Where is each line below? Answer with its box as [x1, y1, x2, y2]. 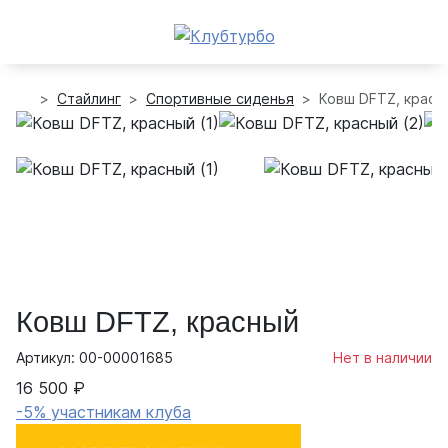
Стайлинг [57, 90, 121, 107]
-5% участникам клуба [16, 402, 191, 422]
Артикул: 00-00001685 [16, 349, 173, 366]
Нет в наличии [333, 349, 432, 366]
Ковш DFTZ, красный [16, 306, 299, 338]
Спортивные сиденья [146, 90, 294, 107]
